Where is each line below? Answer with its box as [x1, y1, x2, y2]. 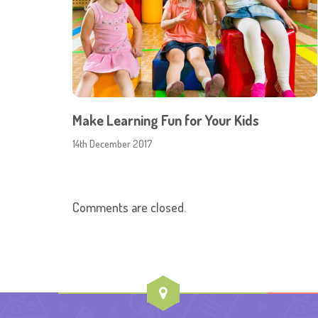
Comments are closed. [72, 199, 186, 216]
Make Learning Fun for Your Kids [72, 111, 259, 130]
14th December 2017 [72, 137, 153, 150]
